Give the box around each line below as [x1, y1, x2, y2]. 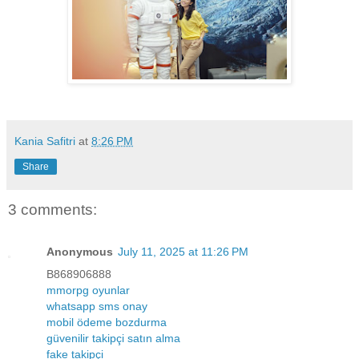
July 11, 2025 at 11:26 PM [118, 244, 248, 258]
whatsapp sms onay [46, 299, 147, 313]
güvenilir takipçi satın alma [46, 331, 180, 345]
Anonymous [46, 244, 113, 258]
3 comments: [8, 201, 97, 219]
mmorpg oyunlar [46, 283, 130, 296]
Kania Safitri [14, 135, 75, 148]
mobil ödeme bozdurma [46, 315, 167, 329]
